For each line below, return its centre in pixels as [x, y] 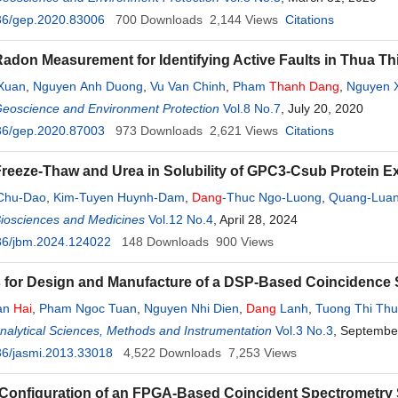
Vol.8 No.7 [252, 108]
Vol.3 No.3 [304, 330]
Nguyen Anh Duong [88, 86]
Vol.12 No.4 [181, 219]
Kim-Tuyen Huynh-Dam [119, 197]
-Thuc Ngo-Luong [272, 197]
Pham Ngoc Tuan [88, 308]
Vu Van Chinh [188, 86]
